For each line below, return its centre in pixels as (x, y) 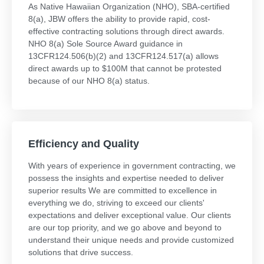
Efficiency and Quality (84, 144)
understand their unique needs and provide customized (131, 240)
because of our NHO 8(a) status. (89, 81)
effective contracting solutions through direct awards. (126, 31)
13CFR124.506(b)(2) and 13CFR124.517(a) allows (123, 56)
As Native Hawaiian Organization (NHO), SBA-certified (129, 6)
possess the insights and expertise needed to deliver (126, 178)
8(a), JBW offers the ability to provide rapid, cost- (119, 19)
